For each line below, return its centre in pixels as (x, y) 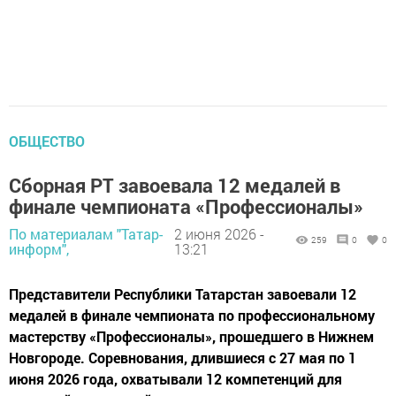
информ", (39, 249)
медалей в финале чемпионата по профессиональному (192, 315)
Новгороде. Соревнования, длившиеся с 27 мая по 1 (183, 357)
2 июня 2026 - (219, 234)
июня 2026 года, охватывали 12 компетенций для (175, 378)
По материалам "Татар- (86, 234)
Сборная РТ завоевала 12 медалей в (175, 185)
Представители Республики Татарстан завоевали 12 (183, 293)
